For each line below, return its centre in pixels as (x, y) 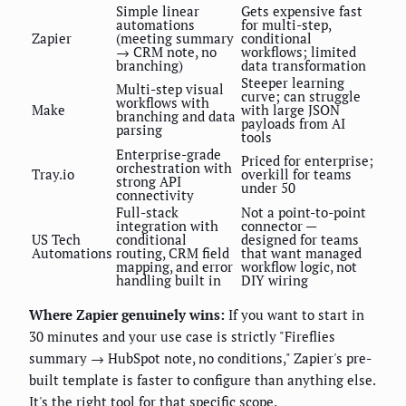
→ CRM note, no (166, 52)
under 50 (268, 188)
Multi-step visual (170, 89)
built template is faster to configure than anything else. (202, 380)
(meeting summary (175, 39)
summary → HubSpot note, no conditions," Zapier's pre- (200, 358)
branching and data (176, 116)
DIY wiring (275, 280)
